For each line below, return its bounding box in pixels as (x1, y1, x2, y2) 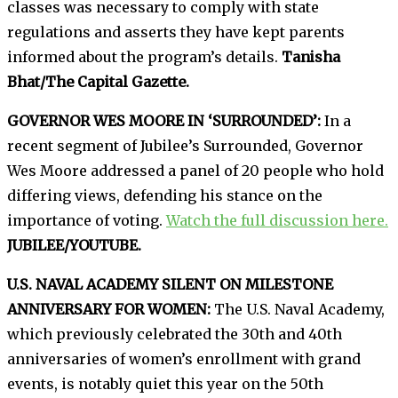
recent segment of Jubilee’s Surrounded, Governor (7, 136, 363, 155)
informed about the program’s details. (7, 47, 282, 66)
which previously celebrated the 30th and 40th (7, 324, 342, 343)
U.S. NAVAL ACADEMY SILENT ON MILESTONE (7, 275, 333, 293)
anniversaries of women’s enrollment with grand (7, 349, 361, 368)
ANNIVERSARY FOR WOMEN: (7, 299, 211, 318)
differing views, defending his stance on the (7, 186, 322, 204)
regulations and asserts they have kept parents (7, 22, 345, 41)
